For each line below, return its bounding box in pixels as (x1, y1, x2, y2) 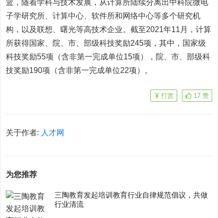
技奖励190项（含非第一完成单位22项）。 (6, 66, 153, 74)
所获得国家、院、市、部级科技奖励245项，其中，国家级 (6, 39, 206, 47)
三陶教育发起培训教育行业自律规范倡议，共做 (54, 191, 208, 199)
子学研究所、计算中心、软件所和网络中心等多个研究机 (6, 12, 201, 20)
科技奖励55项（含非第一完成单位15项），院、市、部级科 (6, 53, 211, 61)
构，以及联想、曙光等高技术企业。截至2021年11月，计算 (6, 25, 212, 34)
